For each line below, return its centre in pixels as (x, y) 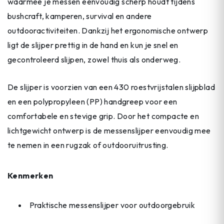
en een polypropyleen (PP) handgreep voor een (92, 101)
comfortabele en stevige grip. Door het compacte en (103, 116)
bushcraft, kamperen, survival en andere (80, 16)
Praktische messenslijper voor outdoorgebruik (112, 205)
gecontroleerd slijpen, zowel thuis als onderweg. (94, 60)
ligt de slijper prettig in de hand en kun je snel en (93, 45)
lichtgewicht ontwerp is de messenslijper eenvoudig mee (109, 130)
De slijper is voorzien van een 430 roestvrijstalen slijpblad (111, 87)
